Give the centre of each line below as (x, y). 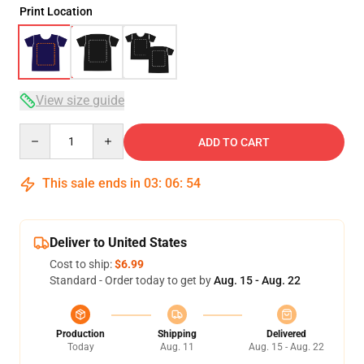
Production (80, 334)
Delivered (286, 334)
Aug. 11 (177, 347)
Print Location (56, 11)
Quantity (41, 131)
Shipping (177, 334)
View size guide (80, 100)
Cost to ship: (82, 264)
